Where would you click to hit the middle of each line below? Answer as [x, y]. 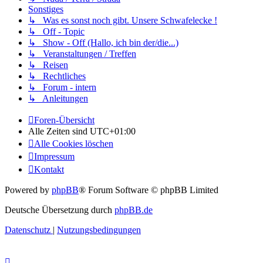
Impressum [54, 157]
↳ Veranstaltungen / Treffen [82, 54]
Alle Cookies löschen [74, 144]
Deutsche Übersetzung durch [60, 210]
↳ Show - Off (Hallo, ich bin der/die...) [103, 43]
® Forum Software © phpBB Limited [149, 190]
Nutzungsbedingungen [99, 230]
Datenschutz [28, 230]
